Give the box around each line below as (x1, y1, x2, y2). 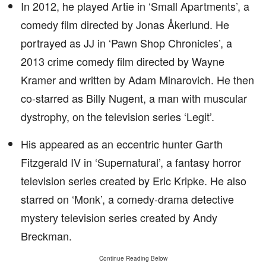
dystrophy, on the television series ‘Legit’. (21, 109, 214, 124)
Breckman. (21, 228, 72, 243)
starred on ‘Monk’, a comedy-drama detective (21, 191, 234, 207)
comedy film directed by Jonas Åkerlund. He (21, 17, 229, 32)
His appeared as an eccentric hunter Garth (21, 136, 223, 151)
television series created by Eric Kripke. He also (21, 173, 246, 188)
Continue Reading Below (99, 254, 167, 262)
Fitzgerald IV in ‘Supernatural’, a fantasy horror (21, 154, 241, 170)
